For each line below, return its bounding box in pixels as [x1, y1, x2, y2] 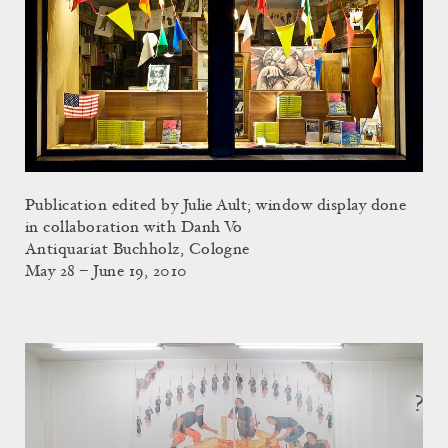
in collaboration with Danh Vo [25, 219, 243, 236]
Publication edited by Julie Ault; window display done [25, 197, 407, 214]
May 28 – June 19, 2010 [25, 263, 188, 280]
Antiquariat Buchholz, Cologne [25, 241, 250, 258]
